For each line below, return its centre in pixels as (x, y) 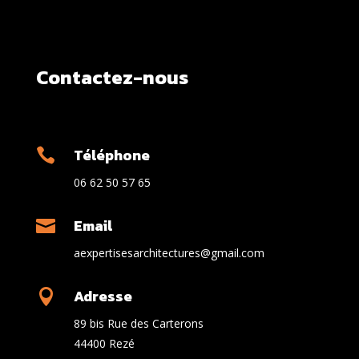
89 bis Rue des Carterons (138, 324)
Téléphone (111, 155)
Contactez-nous (112, 78)
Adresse (103, 296)
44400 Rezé (104, 344)
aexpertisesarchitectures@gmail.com (169, 253)
